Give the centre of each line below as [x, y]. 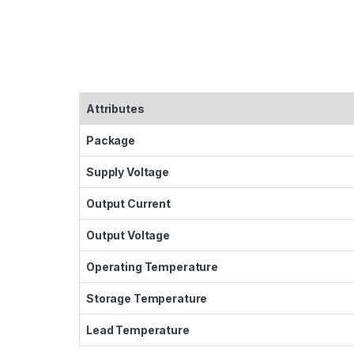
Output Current [129, 203]
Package [111, 140]
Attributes [115, 108]
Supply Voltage [128, 171]
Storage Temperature [147, 298]
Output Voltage [128, 235]
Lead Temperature [138, 330]
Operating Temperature [153, 266]
